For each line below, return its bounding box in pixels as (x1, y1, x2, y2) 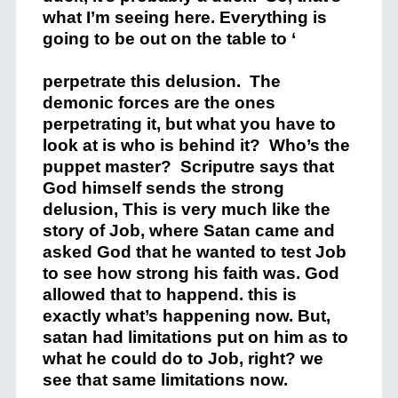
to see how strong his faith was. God (42, 264, 339, 283)
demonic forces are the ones (42, 93, 275, 112)
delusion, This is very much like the (42, 200, 330, 219)
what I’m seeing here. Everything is (42, 8, 327, 27)
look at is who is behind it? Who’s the (42, 136, 350, 155)
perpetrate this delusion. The (42, 72, 281, 91)
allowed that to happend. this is (42, 285, 297, 304)
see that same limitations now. (42, 370, 288, 389)
